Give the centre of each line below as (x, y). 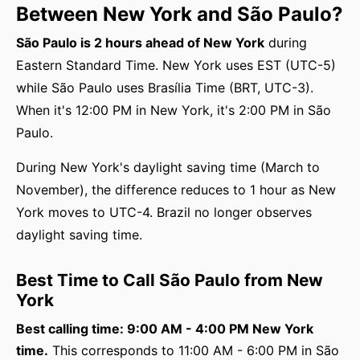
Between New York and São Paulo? (180, 14)
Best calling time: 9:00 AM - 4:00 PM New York (165, 329)
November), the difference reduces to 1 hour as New (176, 190)
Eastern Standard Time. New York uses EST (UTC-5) (176, 65)
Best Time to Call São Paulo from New (170, 280)
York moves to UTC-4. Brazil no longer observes (164, 212)
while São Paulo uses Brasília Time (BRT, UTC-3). (165, 88)
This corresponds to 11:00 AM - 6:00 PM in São (194, 350)
